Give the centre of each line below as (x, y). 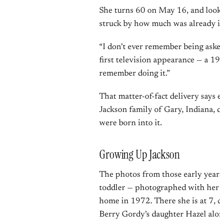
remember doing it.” (135, 74)
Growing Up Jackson (139, 154)
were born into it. (131, 124)
